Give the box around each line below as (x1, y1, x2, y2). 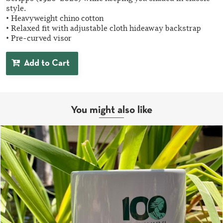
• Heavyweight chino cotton (6, 15, 104, 23)
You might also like (71, 106, 152, 115)
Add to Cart (24, 59, 70, 68)
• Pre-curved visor (6, 35, 72, 43)
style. (6, 5, 26, 13)
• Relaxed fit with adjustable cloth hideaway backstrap (6, 25, 201, 33)
